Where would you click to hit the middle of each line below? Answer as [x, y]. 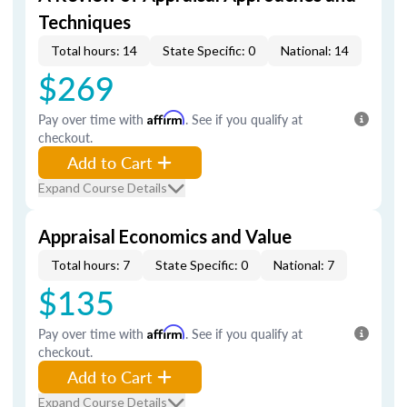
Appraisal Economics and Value [165, 236]
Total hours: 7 [90, 265]
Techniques [84, 22]
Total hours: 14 [94, 50]
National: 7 [304, 265]
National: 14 [315, 50]
